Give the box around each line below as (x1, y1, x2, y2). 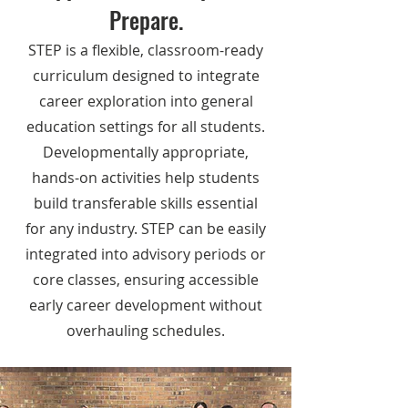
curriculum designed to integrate (32, 66, 260, 86)
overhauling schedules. (66, 321, 225, 341)
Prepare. (108, 3, 183, 36)
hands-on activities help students (32, 168, 260, 188)
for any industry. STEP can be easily (25, 219, 266, 239)
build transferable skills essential (34, 193, 258, 213)
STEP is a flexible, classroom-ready (28, 40, 263, 60)
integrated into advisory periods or (25, 244, 266, 264)
